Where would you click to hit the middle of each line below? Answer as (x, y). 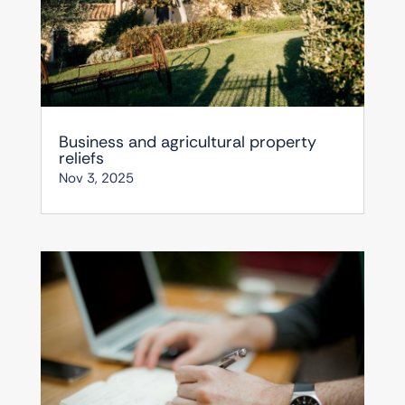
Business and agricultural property (187, 141)
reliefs (81, 158)
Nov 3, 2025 (96, 178)
